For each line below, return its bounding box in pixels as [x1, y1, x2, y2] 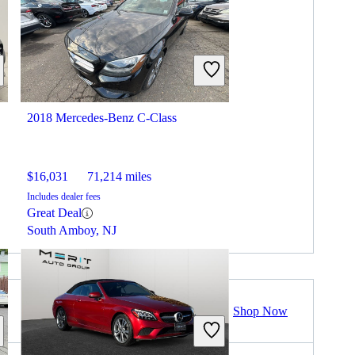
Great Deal [27, 206, 82, 220]
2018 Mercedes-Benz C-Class [27, 111, 177, 125]
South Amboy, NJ [27, 223, 116, 238]
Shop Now [233, 303, 288, 318]
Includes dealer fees [27, 191, 101, 203]
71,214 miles [87, 170, 151, 184]
